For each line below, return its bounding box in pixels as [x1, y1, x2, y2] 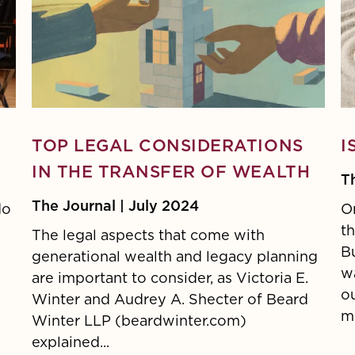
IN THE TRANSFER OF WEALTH [32, 165, 311, 180]
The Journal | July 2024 [32, 200, 199, 213]
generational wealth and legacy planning [32, 250, 318, 265]
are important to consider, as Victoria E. [32, 271, 308, 286]
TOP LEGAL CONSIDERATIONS [32, 139, 303, 154]
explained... [32, 335, 109, 350]
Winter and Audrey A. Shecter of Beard [32, 292, 308, 307]
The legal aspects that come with [32, 228, 265, 243]
